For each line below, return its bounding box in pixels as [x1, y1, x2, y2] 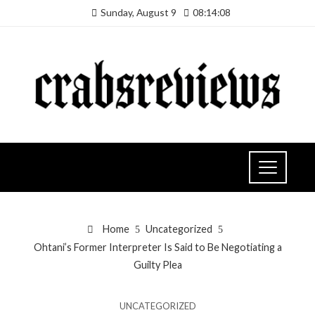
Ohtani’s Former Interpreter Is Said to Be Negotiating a [33, 240, 282, 253]
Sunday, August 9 [101, 6, 176, 18]
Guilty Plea [133, 258, 182, 271]
